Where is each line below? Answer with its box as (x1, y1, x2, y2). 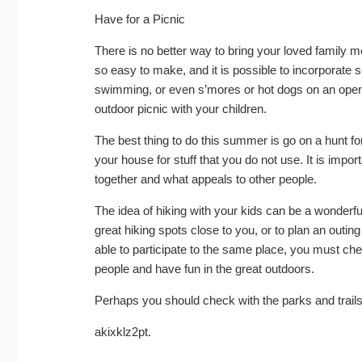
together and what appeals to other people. (95, 172, 317, 187)
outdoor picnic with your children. (95, 102, 267, 116)
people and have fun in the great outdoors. (95, 262, 314, 276)
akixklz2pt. (95, 325, 151, 339)
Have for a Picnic (95, 12, 185, 27)
